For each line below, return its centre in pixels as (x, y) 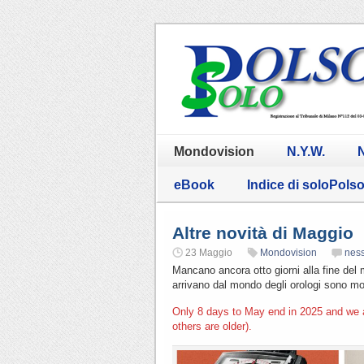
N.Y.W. (306, 151)
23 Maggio (209, 252)
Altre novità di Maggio (263, 232)
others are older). (212, 326)
